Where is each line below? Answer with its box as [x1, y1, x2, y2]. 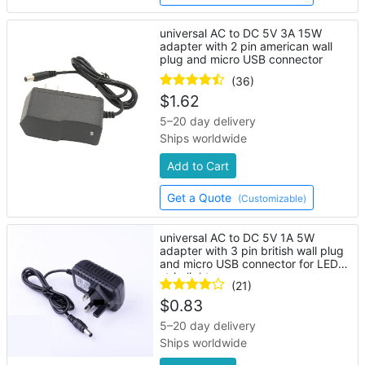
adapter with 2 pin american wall [160, 39, 333, 53]
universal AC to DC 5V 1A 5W [160, 231, 315, 244]
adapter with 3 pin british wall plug [160, 244, 345, 257]
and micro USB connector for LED [160, 257, 339, 270]
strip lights [160, 270, 216, 284]
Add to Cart [167, 159, 230, 173]
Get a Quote [167, 191, 235, 204]
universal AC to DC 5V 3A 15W [160, 26, 323, 40]
